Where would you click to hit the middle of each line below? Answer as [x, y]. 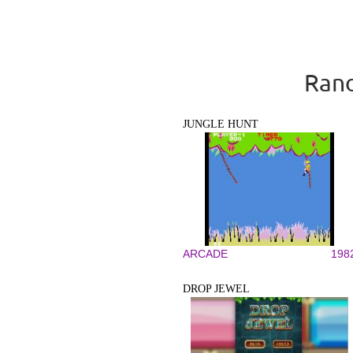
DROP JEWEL [216, 289]
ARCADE [205, 254]
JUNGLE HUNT [221, 124]
